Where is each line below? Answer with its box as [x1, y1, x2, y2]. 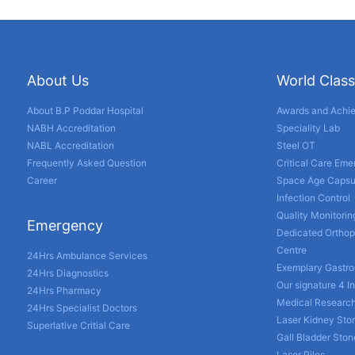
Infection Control [276, 191, 350, 204]
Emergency [26, 216, 103, 234]
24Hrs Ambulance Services [26, 249, 147, 261]
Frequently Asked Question [26, 156, 147, 169]
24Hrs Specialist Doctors [26, 301, 137, 314]
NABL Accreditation [26, 139, 114, 151]
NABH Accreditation [26, 121, 116, 134]
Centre [276, 243, 307, 256]
